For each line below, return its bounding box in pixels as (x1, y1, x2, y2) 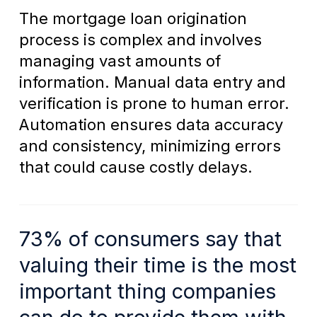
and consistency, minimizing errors (18, 137, 281, 156)
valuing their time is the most (18, 253, 296, 278)
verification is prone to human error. (18, 94, 289, 113)
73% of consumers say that (18, 226, 282, 252)
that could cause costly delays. (18, 158, 253, 177)
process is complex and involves (18, 30, 262, 50)
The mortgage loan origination (18, 9, 247, 28)
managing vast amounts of (18, 52, 221, 71)
